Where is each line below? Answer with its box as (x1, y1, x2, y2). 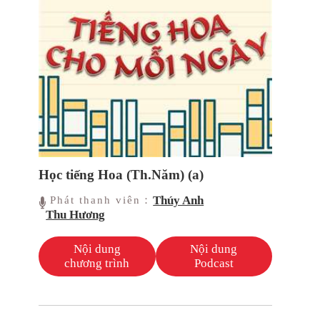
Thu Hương (46, 208, 106, 222)
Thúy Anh (153, 194, 204, 208)
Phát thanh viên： (50, 194, 154, 206)
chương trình (64, 256, 130, 271)
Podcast (194, 256, 234, 271)
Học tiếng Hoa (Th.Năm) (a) (39, 167, 204, 183)
